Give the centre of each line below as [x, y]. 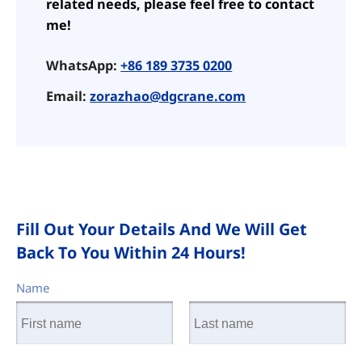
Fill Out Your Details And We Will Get [161, 229]
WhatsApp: [84, 66]
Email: [68, 96]
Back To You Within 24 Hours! [130, 252]
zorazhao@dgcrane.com [168, 96]
